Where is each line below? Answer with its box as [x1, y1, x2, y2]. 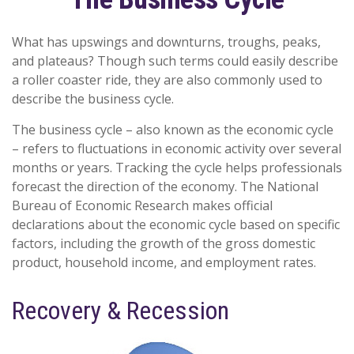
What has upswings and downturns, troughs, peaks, [12, 33, 321, 51]
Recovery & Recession [12, 296, 229, 326]
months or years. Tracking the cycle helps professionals [12, 159, 342, 176]
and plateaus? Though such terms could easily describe [12, 52, 338, 70]
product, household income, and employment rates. [12, 254, 316, 271]
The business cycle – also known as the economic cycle [12, 121, 333, 138]
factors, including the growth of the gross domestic [12, 235, 315, 252]
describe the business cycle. [12, 90, 174, 107]
